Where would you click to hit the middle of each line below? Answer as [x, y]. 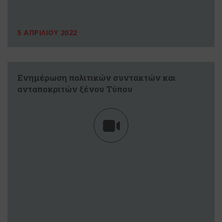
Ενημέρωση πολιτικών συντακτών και [96, 78]
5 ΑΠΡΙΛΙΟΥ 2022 [47, 33]
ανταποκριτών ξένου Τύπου [75, 89]
